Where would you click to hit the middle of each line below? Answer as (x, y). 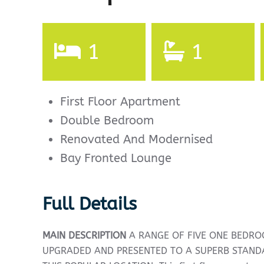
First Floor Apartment (120, 102)
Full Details (90, 204)
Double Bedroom (107, 121)
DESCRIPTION (97, 235)
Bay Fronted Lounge (116, 158)
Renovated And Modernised (136, 139)
